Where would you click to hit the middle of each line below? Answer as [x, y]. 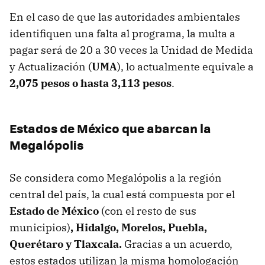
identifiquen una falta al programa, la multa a [122, 34]
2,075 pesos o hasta [59, 83]
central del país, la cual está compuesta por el [122, 195]
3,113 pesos [141, 83]
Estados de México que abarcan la [110, 128]
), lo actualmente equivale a [185, 67]
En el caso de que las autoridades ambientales [125, 17]
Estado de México [55, 211]
